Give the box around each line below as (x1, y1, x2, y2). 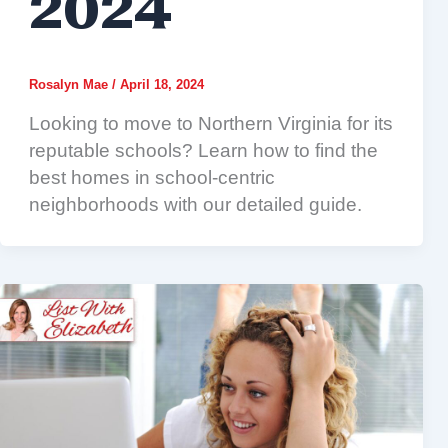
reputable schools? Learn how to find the (28, 139, 378, 161)
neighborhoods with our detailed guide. (28, 193, 362, 215)
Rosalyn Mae (28, 77, 112, 93)
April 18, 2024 (119, 77, 204, 93)
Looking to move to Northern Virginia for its (28, 112, 393, 134)
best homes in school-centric (28, 166, 275, 188)
